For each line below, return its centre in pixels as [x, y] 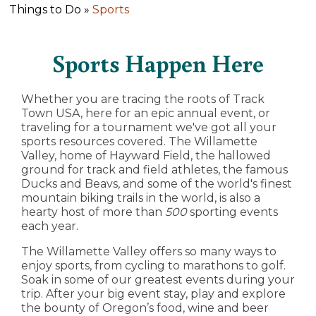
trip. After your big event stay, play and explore [153, 294]
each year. [50, 226]
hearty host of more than [93, 212]
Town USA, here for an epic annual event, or [146, 114]
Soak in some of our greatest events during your [158, 280]
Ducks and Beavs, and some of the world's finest [157, 184]
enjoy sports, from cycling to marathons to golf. [153, 266]
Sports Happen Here [158, 63]
